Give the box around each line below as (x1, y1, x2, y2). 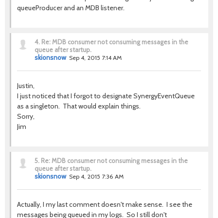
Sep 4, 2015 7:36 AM (69, 173, 124, 180)
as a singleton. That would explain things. (17, 102, 141, 110)
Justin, (17, 81, 35, 90)
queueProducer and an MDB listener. (17, 3, 126, 12)
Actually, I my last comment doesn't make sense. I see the (17, 200, 192, 209)
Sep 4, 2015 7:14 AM (69, 54, 122, 61)
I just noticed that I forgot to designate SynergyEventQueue (17, 91, 195, 100)
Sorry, (17, 112, 35, 121)
